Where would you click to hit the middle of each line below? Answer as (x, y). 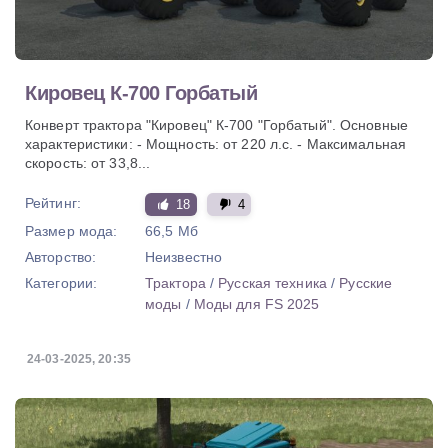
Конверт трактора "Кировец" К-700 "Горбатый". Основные (216, 124)
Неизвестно (184, 256)
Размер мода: (71, 230)
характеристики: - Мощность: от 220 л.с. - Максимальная (216, 143)
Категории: (61, 282)
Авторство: (61, 256)
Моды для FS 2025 (256, 303)
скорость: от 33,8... (88, 162)
